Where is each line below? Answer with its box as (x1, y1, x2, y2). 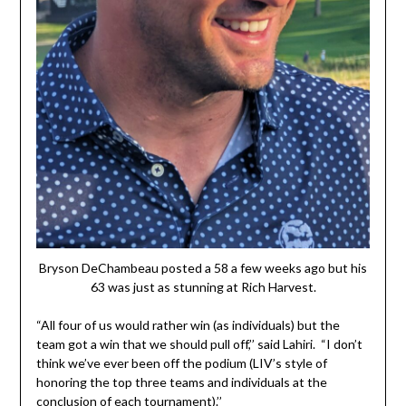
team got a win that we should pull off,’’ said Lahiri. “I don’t (35, 336, 362, 353)
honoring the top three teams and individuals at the (35, 374, 327, 391)
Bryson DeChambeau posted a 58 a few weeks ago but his (39, 260, 367, 276)
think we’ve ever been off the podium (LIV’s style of (35, 355, 327, 372)
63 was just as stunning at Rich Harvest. (90, 279, 316, 295)
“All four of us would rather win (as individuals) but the (35, 317, 340, 333)
